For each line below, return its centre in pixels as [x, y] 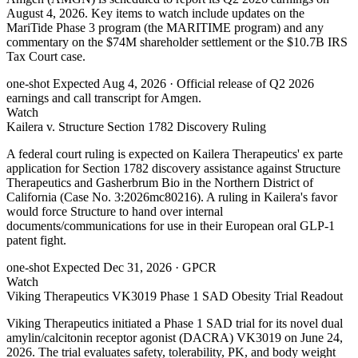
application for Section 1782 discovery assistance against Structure [173, 169]
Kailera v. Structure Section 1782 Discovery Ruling [136, 127]
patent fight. [36, 241]
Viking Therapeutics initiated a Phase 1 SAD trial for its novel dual [175, 324]
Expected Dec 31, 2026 [112, 268]
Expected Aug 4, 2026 [109, 84]
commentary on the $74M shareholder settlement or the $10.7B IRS [177, 42]
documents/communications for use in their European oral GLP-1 [171, 226]
